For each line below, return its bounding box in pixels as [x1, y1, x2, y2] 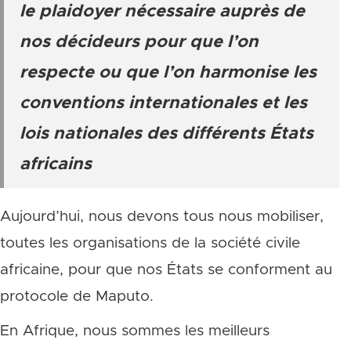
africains [20, 156, 92, 173]
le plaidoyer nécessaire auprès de [20, 3, 305, 20]
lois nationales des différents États [20, 125, 313, 143]
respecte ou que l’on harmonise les [20, 64, 317, 81]
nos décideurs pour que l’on [20, 34, 259, 51]
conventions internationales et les [20, 95, 307, 112]
